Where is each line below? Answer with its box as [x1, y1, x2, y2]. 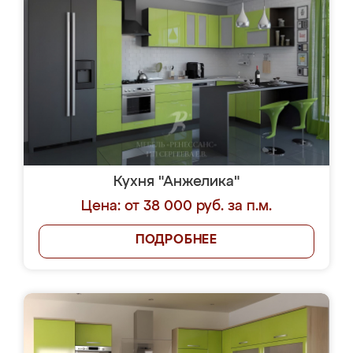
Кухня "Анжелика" [113, 175, 240, 189]
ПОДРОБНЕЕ [135, 234, 218, 247]
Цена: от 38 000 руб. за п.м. [81, 199, 272, 214]
